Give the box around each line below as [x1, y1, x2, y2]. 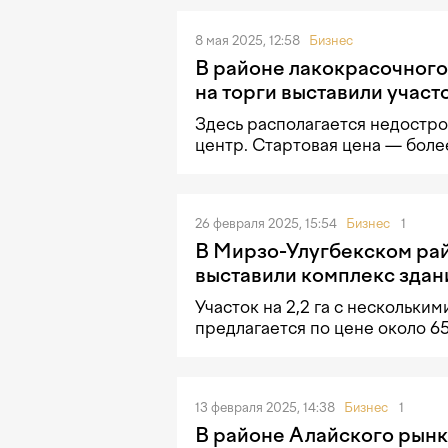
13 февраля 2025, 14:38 [195, 399, 338, 415]
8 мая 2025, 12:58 [195, 32, 303, 48]
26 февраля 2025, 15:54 [195, 216, 340, 232]
